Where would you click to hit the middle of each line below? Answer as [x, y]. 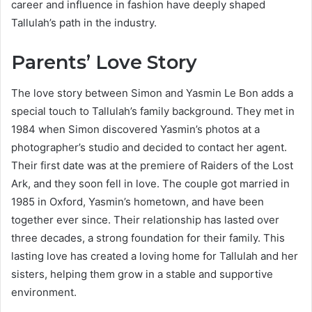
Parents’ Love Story [104, 62]
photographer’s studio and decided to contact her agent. [149, 148]
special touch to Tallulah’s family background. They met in [153, 111]
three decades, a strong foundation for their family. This [148, 238]
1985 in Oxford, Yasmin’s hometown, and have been [138, 202]
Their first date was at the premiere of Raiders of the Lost [152, 166]
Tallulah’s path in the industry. [84, 22]
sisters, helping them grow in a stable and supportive [142, 274]
